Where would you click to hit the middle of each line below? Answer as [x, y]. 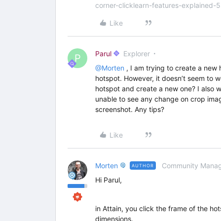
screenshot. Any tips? [130, 109]
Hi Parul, [109, 180]
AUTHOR [143, 166]
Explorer [137, 54]
